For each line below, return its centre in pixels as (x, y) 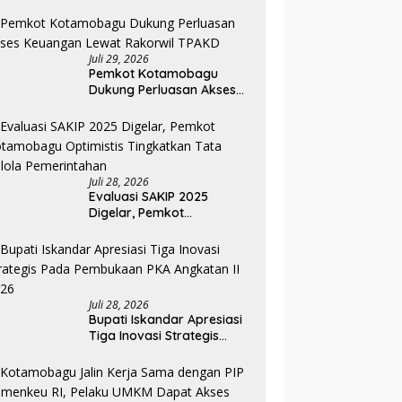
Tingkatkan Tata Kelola (159, 245)
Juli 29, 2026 (119, 59)
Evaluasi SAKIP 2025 (149, 197)
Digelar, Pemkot (137, 213)
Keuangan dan (133, 19)
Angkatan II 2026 (175, 368)
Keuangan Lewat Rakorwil (168, 106)
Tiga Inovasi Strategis (154, 336)
